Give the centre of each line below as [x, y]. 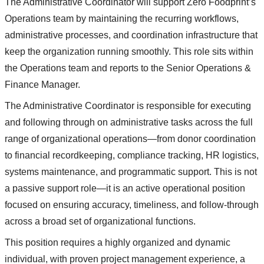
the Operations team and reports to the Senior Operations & [128, 68]
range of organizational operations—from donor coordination [130, 139]
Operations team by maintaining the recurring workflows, [122, 19]
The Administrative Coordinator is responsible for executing [128, 106]
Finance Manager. [42, 85]
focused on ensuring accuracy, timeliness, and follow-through [132, 205]
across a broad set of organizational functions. [100, 222]
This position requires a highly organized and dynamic [118, 243]
